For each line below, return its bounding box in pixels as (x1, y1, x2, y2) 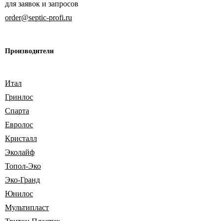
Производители (5, 47, 54, 55)
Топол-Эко (5, 162, 41, 171)
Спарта (5, 107, 29, 115)
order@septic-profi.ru (5, 13, 72, 22)
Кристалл (5, 134, 37, 143)
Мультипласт (5, 203, 49, 212)
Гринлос (5, 93, 33, 102)
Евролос (5, 120, 33, 129)
